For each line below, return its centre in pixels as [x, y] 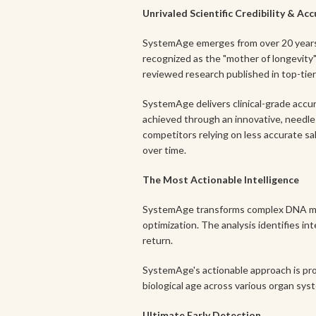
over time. [164, 150]
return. [158, 240]
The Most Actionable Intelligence [221, 180]
